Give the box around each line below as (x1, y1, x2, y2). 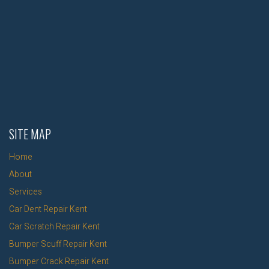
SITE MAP (9, 125, 51, 144)
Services (9, 186, 42, 199)
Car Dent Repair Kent (9, 203, 87, 216)
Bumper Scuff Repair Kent (9, 238, 107, 251)
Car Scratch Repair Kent (9, 220, 100, 234)
